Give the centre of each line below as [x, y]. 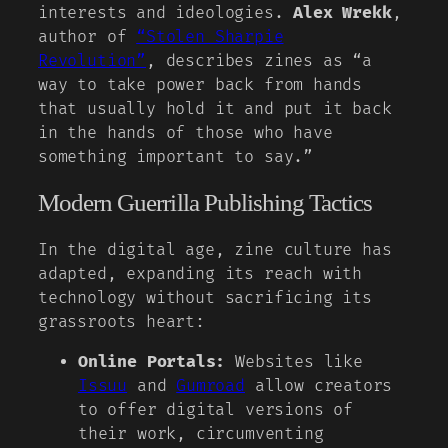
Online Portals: [152, 362]
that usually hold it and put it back [215, 108]
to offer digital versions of [215, 410]
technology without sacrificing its [205, 297]
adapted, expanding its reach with [200, 273]
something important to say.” [175, 156]
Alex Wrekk [342, 12]
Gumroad [210, 386]
